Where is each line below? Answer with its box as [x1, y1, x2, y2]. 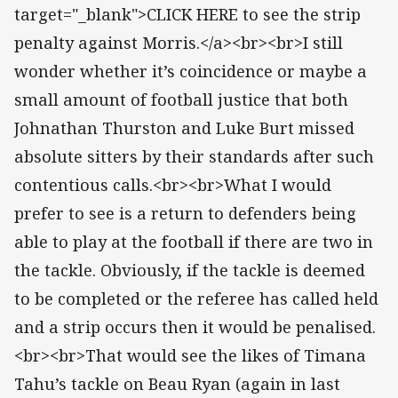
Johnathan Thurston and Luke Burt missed [14, 117, 354, 139]
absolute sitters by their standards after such [14, 146, 374, 168]
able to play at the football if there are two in [14, 231, 373, 253]
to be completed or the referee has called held [14, 288, 378, 310]
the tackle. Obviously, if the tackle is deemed [14, 259, 365, 282]
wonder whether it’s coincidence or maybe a [14, 60, 367, 83]
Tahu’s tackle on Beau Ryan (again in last [14, 373, 340, 395]
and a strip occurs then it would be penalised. [14, 316, 376, 338]
